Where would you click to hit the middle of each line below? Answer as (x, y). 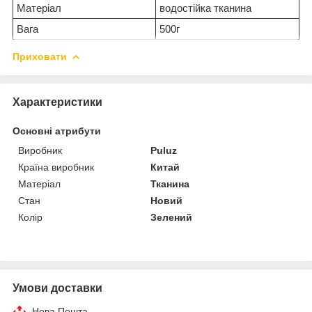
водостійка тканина (205, 8)
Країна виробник (56, 167)
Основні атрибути (57, 131)
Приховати (40, 56)
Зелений (172, 217)
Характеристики (57, 102)
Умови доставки (57, 288)
